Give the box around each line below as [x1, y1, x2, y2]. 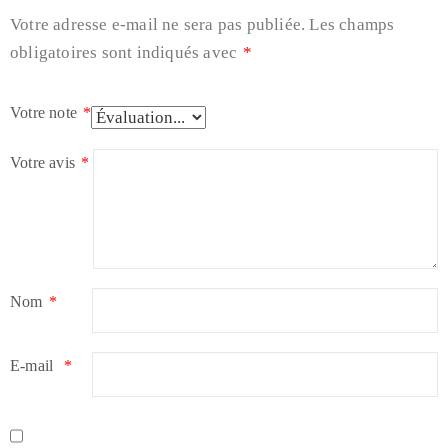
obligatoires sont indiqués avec [10, 43, 242, 63]
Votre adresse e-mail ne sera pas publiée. [10, 15, 306, 35]
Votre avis [10, 154, 80, 172]
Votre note [10, 104, 82, 122]
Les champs [309, 15, 395, 35]
